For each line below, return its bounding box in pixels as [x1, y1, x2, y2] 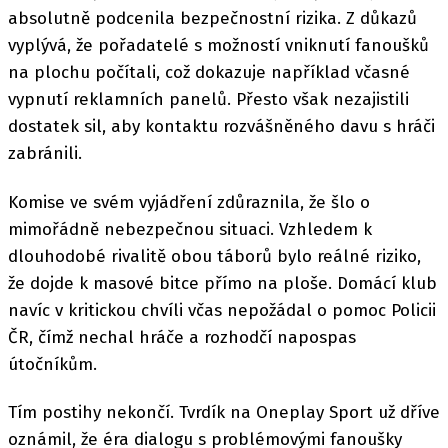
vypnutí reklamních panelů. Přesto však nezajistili [8, 89, 409, 111]
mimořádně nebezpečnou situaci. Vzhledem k [8, 218, 372, 240]
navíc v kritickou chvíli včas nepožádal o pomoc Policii [8, 299, 436, 321]
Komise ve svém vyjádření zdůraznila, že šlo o [8, 191, 370, 213]
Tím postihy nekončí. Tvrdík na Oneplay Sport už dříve [8, 401, 440, 423]
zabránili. [8, 143, 82, 165]
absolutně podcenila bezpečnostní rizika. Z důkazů [8, 8, 417, 30]
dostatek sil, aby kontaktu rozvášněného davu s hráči [8, 116, 435, 138]
